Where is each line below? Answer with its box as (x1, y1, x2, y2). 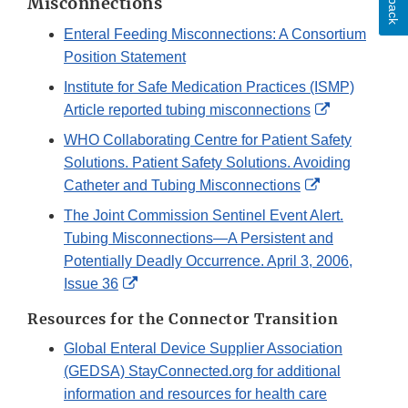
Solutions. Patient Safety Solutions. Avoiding (64, 155, 351, 171)
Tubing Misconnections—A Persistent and (64, 230, 333, 247)
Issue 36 (64, 276, 118, 292)
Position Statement (64, 49, 186, 66)
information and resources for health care (64, 386, 327, 403)
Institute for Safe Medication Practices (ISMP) (64, 79, 354, 96)
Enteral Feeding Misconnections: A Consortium (64, 26, 366, 43)
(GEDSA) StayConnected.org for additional (64, 363, 341, 380)
